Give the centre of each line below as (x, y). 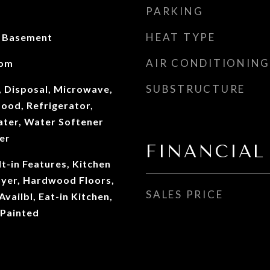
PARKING (175, 11)
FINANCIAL (206, 151)
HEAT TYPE (181, 37)
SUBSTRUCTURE (196, 89)
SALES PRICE (185, 194)
